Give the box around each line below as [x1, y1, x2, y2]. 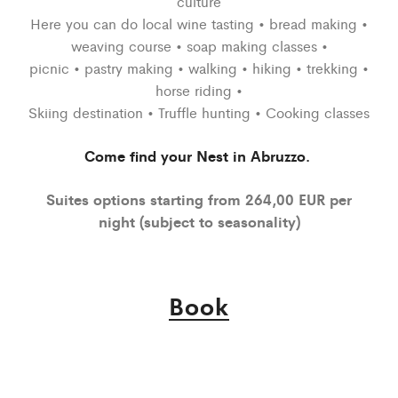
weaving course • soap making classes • [70, 36, 328, 57]
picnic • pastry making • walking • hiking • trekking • [29, 58, 369, 79]
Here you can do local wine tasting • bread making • [30, 13, 368, 35]
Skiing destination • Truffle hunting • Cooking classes [28, 102, 370, 123]
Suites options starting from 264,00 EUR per [46, 187, 352, 210]
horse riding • [155, 80, 243, 101]
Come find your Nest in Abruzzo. [84, 144, 314, 166]
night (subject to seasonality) [98, 210, 300, 232]
